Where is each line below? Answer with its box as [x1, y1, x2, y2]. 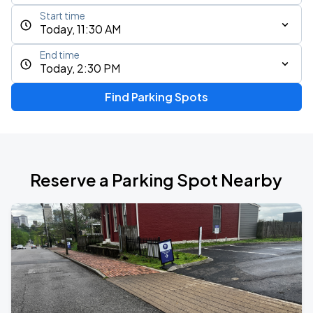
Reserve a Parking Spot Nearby [30, 169, 283, 190]
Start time [40, 10, 85, 22]
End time [40, 49, 80, 61]
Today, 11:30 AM [40, 22, 121, 36]
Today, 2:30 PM [40, 61, 120, 75]
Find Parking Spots [104, 89, 208, 104]
